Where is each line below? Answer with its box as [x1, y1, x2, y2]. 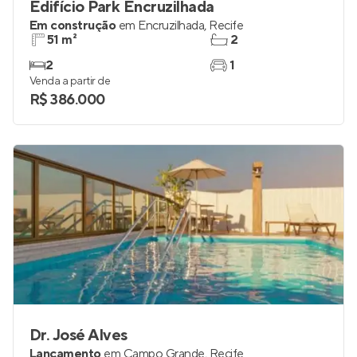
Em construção [29, 18, 116, 33]
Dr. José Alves [29, 325, 127, 346]
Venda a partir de [29, 74, 111, 88]
